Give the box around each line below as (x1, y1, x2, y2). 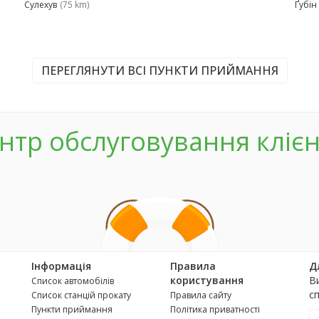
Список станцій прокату (31, 289, 131, 301)
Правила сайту (170, 289, 231, 301)
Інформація (31, 259, 91, 273)
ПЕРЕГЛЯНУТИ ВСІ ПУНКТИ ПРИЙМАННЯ (41, 63, 278, 79)
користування (170, 273, 244, 287)
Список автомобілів (31, 275, 114, 287)
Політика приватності (170, 303, 260, 315)
